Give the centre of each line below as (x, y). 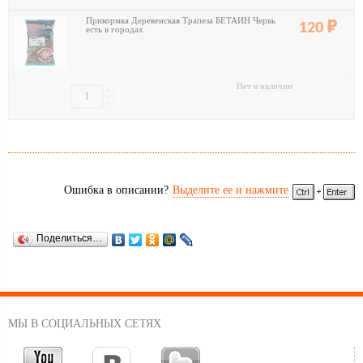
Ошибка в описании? (116, 190)
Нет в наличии (265, 87)
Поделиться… (69, 239)
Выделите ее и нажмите (231, 190)
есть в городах (115, 30)
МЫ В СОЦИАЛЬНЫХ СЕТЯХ (85, 324)
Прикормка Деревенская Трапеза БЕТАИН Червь (182, 21)
